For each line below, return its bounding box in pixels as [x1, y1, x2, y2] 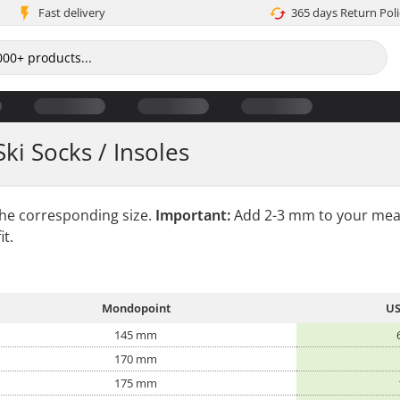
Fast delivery [37, 4, 105, 21]
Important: [155, 205, 230, 225]
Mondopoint [101, 300, 171, 316]
